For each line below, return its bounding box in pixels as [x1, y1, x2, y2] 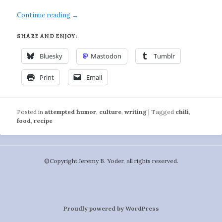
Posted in [17, 108, 44, 115]
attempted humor [45, 108, 97, 115]
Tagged [151, 108, 174, 115]
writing [124, 108, 147, 115]
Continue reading [17, 10, 72, 19]
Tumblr [154, 52, 175, 61]
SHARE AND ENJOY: [17, 32, 77, 41]
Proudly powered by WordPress [63, 205, 159, 213]
